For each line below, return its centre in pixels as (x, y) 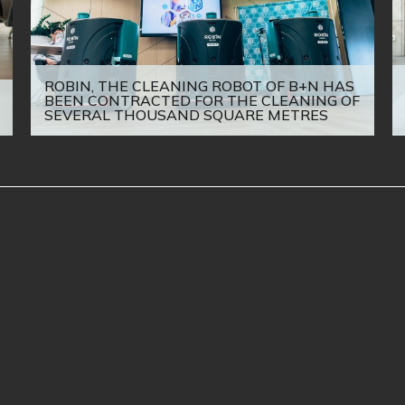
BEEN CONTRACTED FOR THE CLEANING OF (202, 101)
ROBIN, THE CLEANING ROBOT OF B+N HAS (199, 86)
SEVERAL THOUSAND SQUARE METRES (186, 115)
